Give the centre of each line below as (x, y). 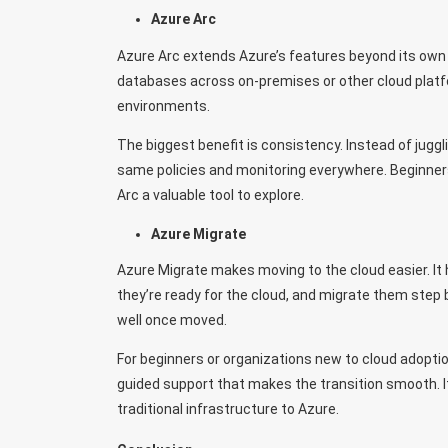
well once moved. (172, 319)
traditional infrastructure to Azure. (228, 408)
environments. (163, 105)
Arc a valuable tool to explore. (210, 194)
